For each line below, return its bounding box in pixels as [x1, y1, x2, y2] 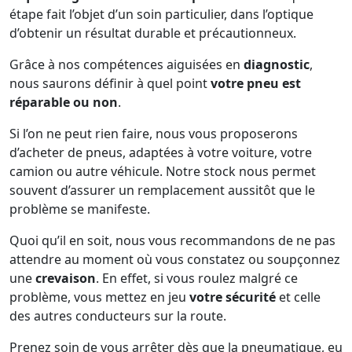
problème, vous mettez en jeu [9, 288, 189, 306]
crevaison [35, 269, 96, 287]
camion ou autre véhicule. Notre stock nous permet [9, 163, 316, 180]
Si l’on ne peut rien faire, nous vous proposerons [9, 125, 298, 142]
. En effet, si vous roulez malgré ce [96, 269, 298, 287]
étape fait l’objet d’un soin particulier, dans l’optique [9, 5, 313, 23]
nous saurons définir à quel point [9, 75, 211, 92]
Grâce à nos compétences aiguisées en [9, 56, 244, 73]
